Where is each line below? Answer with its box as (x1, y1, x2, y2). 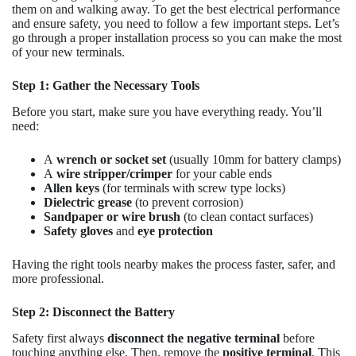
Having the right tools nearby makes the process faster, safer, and (12, 257, 335, 272)
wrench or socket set (56, 153, 166, 167)
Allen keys (44, 181, 99, 195)
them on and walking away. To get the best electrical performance (12, 2, 340, 17)
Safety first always (12, 331, 107, 346)
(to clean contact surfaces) (180, 210, 313, 224)
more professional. (12, 272, 104, 286)
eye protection (137, 224, 213, 238)
